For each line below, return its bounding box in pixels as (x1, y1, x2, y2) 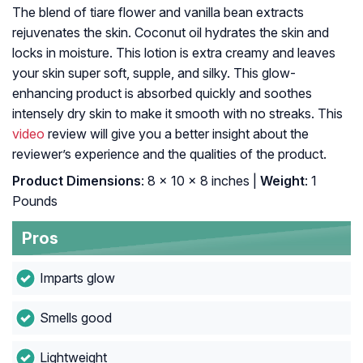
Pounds (12, 193, 58, 210)
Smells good (39, 310, 112, 327)
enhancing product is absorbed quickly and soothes (12, 85, 312, 102)
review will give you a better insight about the (45, 126, 309, 143)
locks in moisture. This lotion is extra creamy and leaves (12, 45, 335, 62)
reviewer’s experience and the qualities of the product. (12, 146, 327, 163)
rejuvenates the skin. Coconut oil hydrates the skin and (12, 24, 329, 41)
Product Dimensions (12, 173, 141, 190)
